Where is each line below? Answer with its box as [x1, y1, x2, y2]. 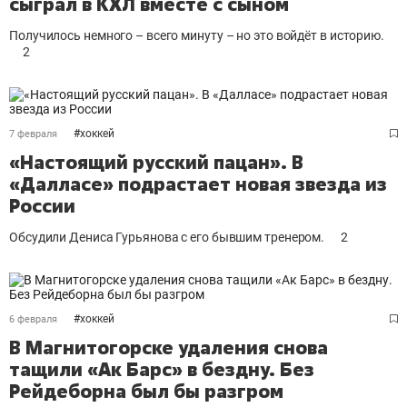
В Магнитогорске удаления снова [9, 335, 328, 360]
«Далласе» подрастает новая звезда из [9, 172, 387, 196]
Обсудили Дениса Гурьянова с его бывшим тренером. [9, 230, 325, 244]
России [9, 194, 75, 218]
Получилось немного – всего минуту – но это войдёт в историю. [9, 28, 384, 43]
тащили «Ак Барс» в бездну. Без [9, 357, 314, 382]
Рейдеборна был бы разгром [9, 379, 283, 403]
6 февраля [9, 313, 57, 325]
